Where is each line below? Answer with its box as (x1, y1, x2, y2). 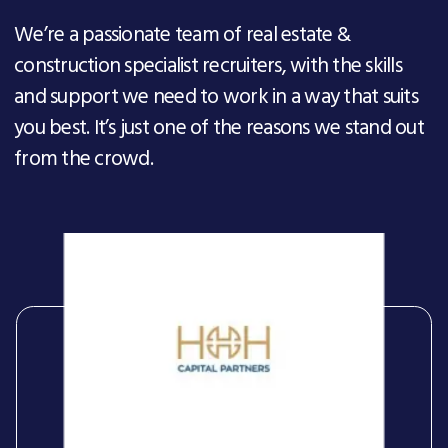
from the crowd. (14, 142, 153, 176)
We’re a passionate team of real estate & (14, 18, 350, 52)
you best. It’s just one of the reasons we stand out (14, 111, 424, 145)
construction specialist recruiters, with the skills (14, 49, 402, 83)
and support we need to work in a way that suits (14, 80, 418, 114)
